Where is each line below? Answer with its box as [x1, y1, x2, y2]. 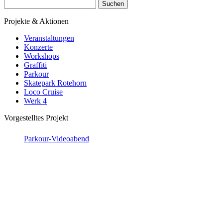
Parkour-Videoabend [24, 134, 89, 143]
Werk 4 [24, 96, 47, 105]
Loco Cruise [24, 87, 63, 96]
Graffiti [24, 60, 47, 69]
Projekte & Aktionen [4, 16, 69, 25]
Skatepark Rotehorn [24, 78, 87, 87]
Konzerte [24, 42, 53, 51]
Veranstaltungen [24, 33, 74, 42]
